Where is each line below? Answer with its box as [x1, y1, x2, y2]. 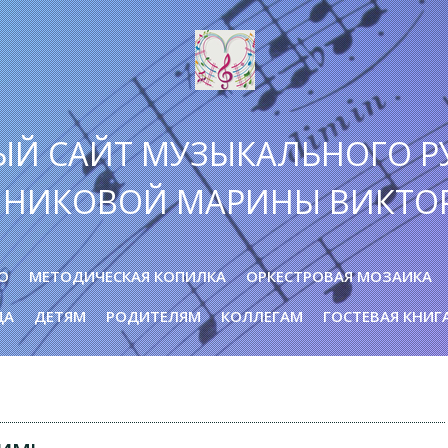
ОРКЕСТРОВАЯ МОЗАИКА [246, 265, 432, 286]
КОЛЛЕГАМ [220, 305, 303, 326]
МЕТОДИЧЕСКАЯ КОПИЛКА [29, 265, 226, 286]
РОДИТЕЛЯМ [105, 305, 201, 326]
